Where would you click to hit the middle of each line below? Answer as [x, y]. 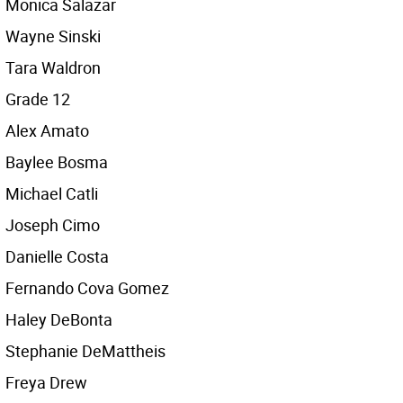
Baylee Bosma [57, 162]
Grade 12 [38, 99]
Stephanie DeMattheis [85, 351]
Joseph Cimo [53, 225]
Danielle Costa [57, 256]
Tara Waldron [53, 67]
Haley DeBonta [59, 319]
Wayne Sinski [53, 36]
